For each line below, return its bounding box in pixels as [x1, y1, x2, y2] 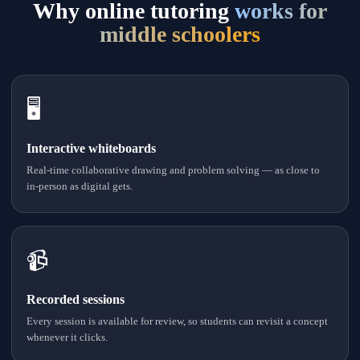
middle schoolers [100, 22, 260, 47]
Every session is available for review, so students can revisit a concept [27, 315, 328, 327]
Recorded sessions [27, 292, 125, 306]
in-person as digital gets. [27, 180, 133, 192]
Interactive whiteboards [27, 141, 156, 155]
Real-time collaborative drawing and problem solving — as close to [27, 164, 320, 176]
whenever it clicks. [27, 331, 108, 343]
